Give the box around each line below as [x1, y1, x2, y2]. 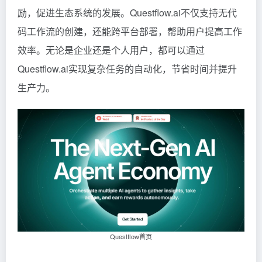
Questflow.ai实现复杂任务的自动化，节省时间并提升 [18, 61, 237, 75]
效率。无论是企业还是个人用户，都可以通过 [18, 43, 205, 57]
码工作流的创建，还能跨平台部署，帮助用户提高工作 [18, 24, 242, 38]
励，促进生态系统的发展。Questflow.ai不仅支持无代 [18, 5, 237, 19]
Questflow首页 [110, 232, 152, 242]
